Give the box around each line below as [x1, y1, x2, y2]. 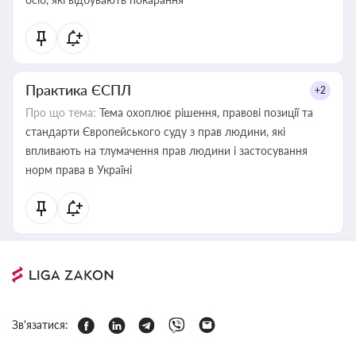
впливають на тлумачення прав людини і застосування [25, 144, 308, 157]
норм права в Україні [25, 163, 132, 176]
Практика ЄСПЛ [25, 81, 131, 99]
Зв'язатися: [12, 318, 68, 331]
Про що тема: [25, 106, 96, 119]
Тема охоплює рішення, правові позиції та [96, 106, 313, 119]
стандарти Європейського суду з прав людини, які [25, 125, 285, 138]
